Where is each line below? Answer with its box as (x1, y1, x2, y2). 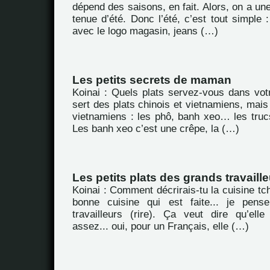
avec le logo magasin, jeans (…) (72, 25, 218, 37)
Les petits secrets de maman (72, 74, 231, 86)
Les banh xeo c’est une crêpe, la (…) (72, 123, 239, 134)
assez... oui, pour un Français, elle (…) (72, 221, 249, 232)
